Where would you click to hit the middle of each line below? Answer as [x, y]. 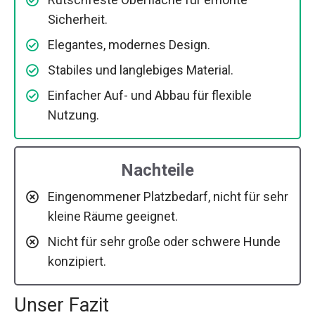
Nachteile [157, 170]
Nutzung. [73, 115]
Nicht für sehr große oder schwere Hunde [164, 241]
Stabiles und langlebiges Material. [141, 70]
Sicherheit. [78, 19]
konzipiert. [77, 261]
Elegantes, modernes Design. [129, 44]
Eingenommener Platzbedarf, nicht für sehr [168, 196]
